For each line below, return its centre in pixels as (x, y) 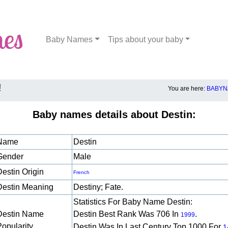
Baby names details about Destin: (114, 115)
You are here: (187, 89)
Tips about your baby (145, 39)
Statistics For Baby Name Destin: (133, 202)
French (81, 172)
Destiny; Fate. (99, 187)
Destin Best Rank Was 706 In (127, 214)
